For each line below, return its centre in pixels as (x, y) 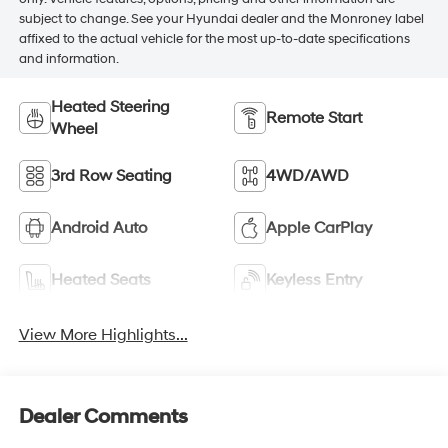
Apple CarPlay (319, 228)
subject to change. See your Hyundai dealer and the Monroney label (221, 18)
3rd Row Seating (111, 176)
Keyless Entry (314, 280)
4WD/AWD (307, 176)
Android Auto (98, 228)
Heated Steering (110, 107)
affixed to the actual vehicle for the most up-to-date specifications (214, 38)
